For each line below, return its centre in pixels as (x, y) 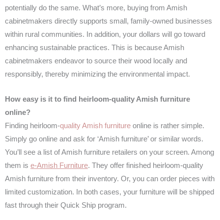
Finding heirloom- (32, 125)
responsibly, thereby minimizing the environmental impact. (97, 74)
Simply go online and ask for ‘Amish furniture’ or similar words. (104, 139)
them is (18, 165)
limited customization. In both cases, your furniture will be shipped (110, 192)
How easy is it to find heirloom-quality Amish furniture (97, 99)
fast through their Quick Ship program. (66, 205)
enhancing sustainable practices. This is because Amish (95, 48)
